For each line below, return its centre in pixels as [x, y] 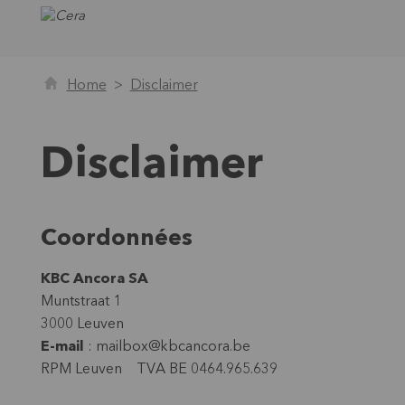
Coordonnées [116, 239]
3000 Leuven [82, 324]
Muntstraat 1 [80, 301]
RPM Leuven [88, 369]
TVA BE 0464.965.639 [207, 369]
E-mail [62, 347]
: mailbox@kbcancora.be [172, 347]
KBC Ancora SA [94, 279]
